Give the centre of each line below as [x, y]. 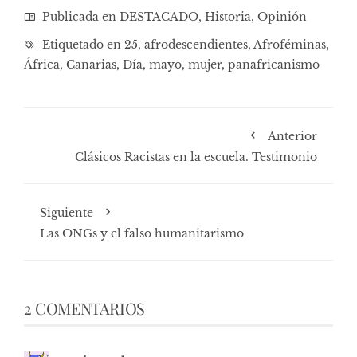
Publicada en [79, 16]
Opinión [282, 16]
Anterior [292, 136]
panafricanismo [274, 64]
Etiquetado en [82, 44]
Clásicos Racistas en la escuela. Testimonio [196, 157]
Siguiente [67, 212]
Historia [228, 16]
